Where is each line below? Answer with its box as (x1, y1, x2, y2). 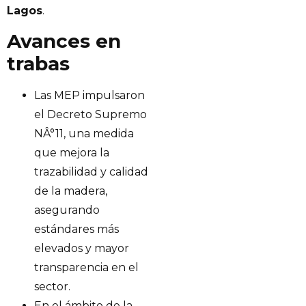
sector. (34, 280, 70, 293)
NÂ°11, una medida (34, 127, 134, 140)
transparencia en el (34, 261, 139, 274)
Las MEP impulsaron (34, 89, 145, 102)
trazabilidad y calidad (34, 165, 148, 178)
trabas (7, 52, 70, 75)
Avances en (7, 29, 121, 53)
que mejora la (34, 146, 109, 159)
